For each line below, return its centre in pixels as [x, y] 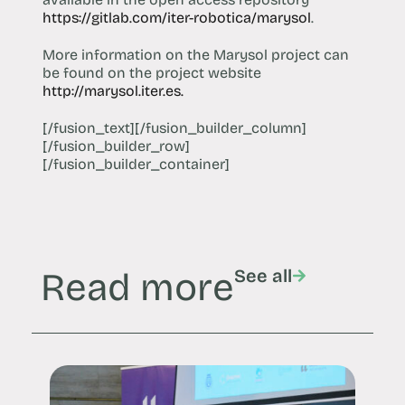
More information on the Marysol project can [195, 54]
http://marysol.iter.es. [113, 90]
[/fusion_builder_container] [136, 164]
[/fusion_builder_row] [116, 146]
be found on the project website [151, 72]
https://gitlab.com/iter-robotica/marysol [176, 17]
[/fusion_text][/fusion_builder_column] [174, 127]
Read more [137, 287]
